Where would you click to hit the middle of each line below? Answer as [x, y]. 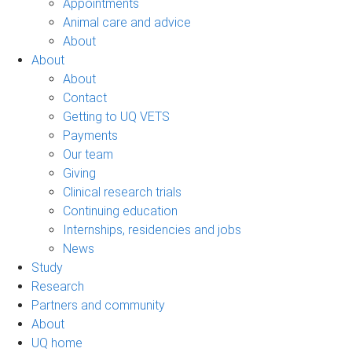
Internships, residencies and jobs [152, 229]
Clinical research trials [122, 192]
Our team [88, 154]
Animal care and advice [127, 22]
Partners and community [98, 305]
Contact [85, 97]
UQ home [57, 343]
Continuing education [120, 211]
